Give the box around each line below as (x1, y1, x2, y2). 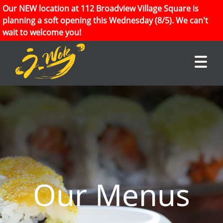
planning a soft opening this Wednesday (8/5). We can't (2, 15, 208, 26)
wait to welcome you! (2, 27, 81, 38)
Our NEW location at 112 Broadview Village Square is (2, 3, 199, 14)
